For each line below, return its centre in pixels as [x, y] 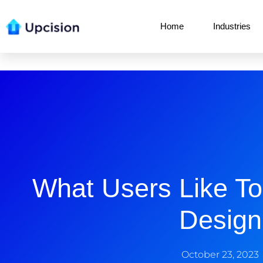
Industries [232, 26]
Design [220, 220]
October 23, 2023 [220, 254]
